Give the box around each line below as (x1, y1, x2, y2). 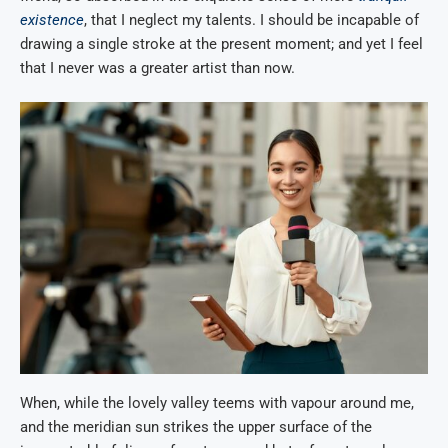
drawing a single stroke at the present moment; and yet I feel (20, 35, 423, 53)
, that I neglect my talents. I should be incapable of (84, 11, 419, 29)
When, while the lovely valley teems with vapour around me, (20, 393, 414, 412)
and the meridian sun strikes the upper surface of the (20, 417, 372, 436)
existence (20, 11, 84, 29)
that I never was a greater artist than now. (20, 59, 295, 77)
